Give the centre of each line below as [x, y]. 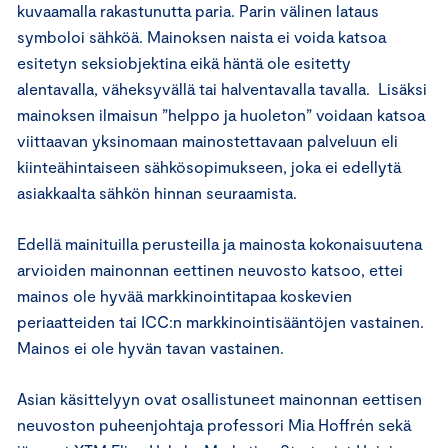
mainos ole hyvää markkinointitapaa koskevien [184, 295]
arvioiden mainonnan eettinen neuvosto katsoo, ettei [210, 269]
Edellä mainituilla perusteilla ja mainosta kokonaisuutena [219, 243]
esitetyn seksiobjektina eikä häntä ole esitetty [184, 62]
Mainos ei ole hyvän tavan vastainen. [150, 347]
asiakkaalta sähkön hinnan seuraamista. [157, 192]
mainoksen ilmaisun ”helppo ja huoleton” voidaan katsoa [221, 114]
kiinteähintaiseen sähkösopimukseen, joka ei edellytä [209, 166]
